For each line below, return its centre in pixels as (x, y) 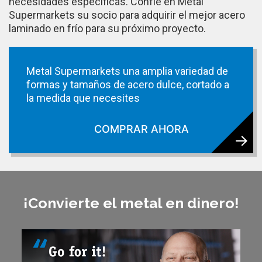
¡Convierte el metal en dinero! (131, 203)
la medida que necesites (83, 98)
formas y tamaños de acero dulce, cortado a (128, 84)
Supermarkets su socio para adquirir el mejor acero (127, 15)
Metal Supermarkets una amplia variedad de (127, 71)
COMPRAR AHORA (142, 129)
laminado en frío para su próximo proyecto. (107, 28)
